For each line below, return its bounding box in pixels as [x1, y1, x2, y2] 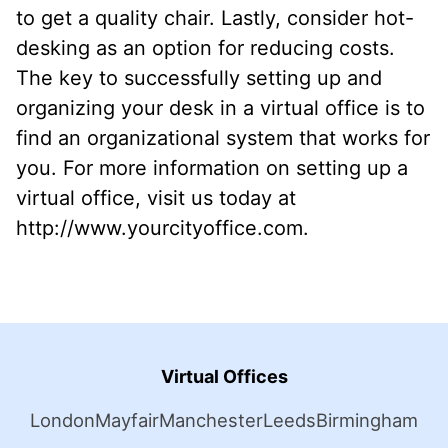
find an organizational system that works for [16, 126, 430, 151]
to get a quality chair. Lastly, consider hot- [16, 6, 414, 31]
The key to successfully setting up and [16, 66, 382, 91]
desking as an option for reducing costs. [16, 36, 395, 61]
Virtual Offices [160, 366, 288, 388]
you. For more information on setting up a [16, 156, 408, 181]
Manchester [159, 409, 263, 432]
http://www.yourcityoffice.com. [16, 216, 309, 241]
